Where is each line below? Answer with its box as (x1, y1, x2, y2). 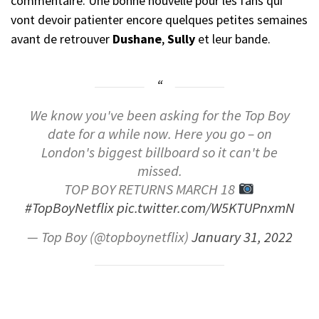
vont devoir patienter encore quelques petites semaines (11, 11, 308, 28)
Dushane (113, 31, 162, 48)
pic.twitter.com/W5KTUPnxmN (116, 199, 295, 218)
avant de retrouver (11, 31, 113, 48)
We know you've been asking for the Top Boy (29, 106, 290, 125)
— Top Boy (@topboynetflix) (26, 228, 192, 247)
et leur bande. (198, 31, 271, 48)
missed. (137, 162, 182, 181)
